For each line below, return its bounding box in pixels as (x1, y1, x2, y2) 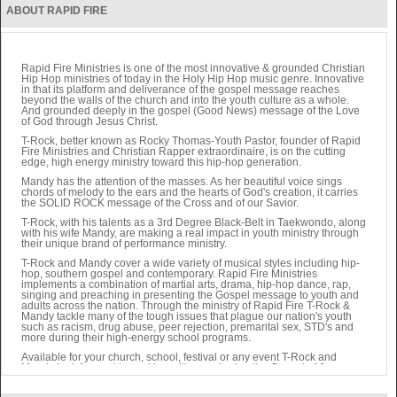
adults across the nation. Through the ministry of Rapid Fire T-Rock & (21, 299, 351, 312)
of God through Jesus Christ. (21, 114, 159, 128)
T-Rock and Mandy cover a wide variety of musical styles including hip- (21, 256, 361, 269)
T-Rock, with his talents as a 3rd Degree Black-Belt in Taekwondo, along (21, 215, 367, 229)
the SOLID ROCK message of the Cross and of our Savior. (21, 196, 300, 209)
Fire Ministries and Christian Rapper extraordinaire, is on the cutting (21, 144, 346, 158)
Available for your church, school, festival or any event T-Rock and (21, 350, 338, 363)
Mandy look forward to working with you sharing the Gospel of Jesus (21, 361, 348, 374)
